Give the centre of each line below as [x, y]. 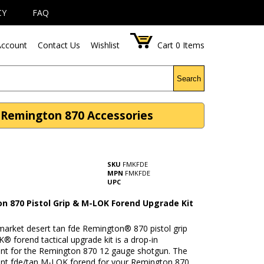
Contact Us [59, 45]
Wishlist [105, 45]
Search [189, 78]
